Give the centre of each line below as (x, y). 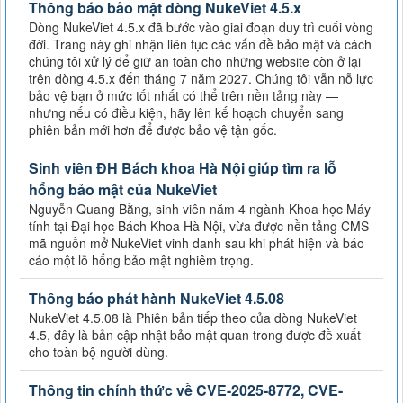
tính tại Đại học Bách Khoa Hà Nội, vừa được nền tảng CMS (199, 226)
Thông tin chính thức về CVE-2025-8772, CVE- (186, 390)
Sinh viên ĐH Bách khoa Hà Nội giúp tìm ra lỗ (183, 168)
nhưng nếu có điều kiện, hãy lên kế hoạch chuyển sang (186, 113)
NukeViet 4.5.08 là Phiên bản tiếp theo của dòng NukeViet (193, 318)
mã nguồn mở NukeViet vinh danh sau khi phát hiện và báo (197, 243)
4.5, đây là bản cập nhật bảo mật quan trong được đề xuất (195, 335)
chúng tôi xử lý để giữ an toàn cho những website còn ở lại (195, 62)
